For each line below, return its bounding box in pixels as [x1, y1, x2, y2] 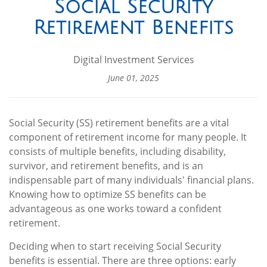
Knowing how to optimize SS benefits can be [9, 187, 206, 201]
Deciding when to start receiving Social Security [9, 239, 221, 253]
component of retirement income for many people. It [9, 130, 247, 144]
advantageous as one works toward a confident [9, 201, 222, 215]
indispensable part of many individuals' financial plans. [9, 173, 254, 187]
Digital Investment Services [73, 52, 194, 66]
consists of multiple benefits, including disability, [9, 144, 226, 158]
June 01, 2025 [108, 72, 159, 83]
